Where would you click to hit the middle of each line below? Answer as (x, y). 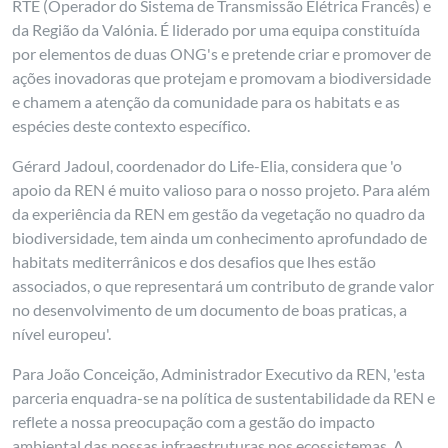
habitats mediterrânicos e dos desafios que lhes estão (194, 261)
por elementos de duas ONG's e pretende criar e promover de (222, 53)
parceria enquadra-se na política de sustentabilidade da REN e (224, 397)
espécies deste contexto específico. (131, 125)
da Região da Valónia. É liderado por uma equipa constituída (216, 29)
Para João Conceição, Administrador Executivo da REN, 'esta (219, 373)
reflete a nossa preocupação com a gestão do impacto (194, 421)
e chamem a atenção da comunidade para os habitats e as (206, 101)
